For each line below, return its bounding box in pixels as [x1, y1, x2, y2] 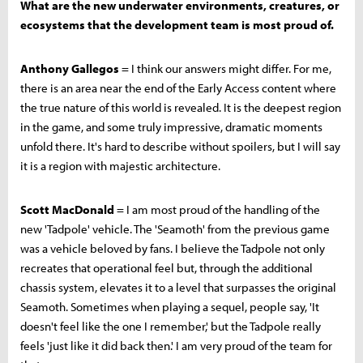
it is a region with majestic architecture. [20, 157, 220, 173]
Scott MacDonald [20, 201, 114, 217]
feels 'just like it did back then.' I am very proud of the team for [20, 337, 332, 353]
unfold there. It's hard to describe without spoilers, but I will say [20, 138, 340, 154]
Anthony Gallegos [20, 60, 119, 76]
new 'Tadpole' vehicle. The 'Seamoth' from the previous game [20, 220, 330, 237]
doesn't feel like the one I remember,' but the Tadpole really [20, 318, 321, 334]
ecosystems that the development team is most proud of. [20, 16, 334, 32]
